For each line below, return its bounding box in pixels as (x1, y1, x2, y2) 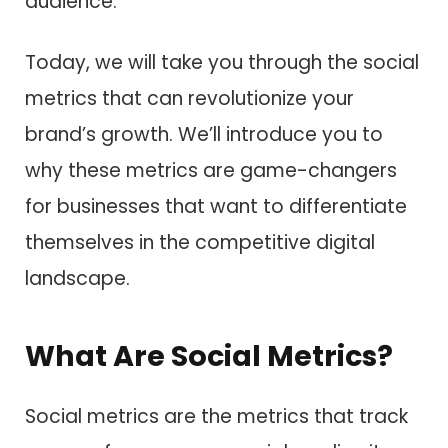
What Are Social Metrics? (25, 336, 393, 377)
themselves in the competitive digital (25, 228, 375, 256)
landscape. (25, 264, 130, 292)
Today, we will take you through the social (25, 48, 419, 76)
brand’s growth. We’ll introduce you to (25, 120, 383, 148)
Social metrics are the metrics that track (25, 402, 408, 430)
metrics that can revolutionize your (25, 84, 354, 112)
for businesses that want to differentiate (25, 192, 407, 220)
